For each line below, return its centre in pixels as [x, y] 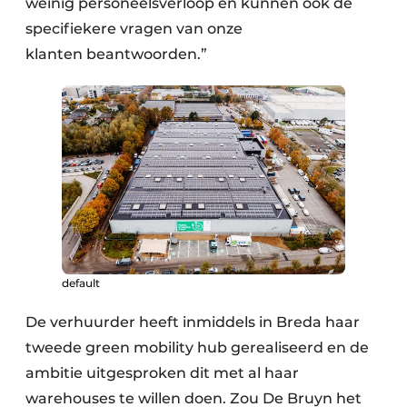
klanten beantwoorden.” [116, 54]
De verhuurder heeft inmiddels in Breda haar [193, 322]
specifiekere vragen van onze [134, 28]
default [81, 283]
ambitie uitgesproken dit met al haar [162, 372]
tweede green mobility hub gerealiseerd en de [197, 347]
